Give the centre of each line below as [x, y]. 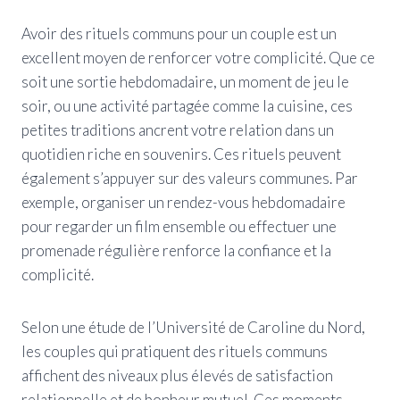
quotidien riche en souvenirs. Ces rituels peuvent [181, 154]
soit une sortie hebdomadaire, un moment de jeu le [185, 81]
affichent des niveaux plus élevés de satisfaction [177, 375]
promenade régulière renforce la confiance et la [176, 250]
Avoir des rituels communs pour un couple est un [179, 33]
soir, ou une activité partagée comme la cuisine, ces [187, 105]
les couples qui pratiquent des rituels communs [175, 351]
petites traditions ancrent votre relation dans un [178, 129]
